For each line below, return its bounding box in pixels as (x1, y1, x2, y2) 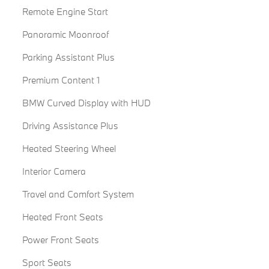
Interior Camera (22, 165, 86, 178)
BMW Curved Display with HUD (22, 97, 151, 109)
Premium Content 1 (22, 74, 100, 86)
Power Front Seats (22, 234, 99, 246)
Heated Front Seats (22, 211, 103, 223)
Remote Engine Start (22, 5, 108, 18)
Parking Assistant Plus (22, 51, 115, 64)
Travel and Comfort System (22, 188, 134, 201)
